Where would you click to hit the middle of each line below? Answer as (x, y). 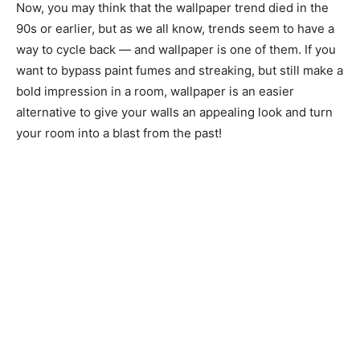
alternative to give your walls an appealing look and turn (174, 112)
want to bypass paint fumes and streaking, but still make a (180, 71)
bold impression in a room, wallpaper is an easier (155, 92)
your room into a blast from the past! (119, 133)
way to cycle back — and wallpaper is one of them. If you (176, 50)
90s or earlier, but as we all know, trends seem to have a (175, 29)
